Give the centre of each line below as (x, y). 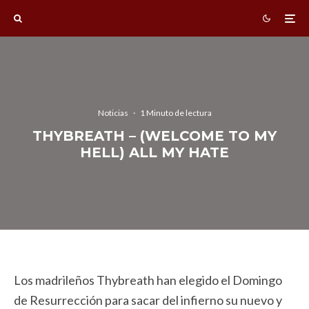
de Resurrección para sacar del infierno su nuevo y (148, 300)
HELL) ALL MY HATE (154, 152)
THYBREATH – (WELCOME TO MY (154, 136)
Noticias (113, 112)
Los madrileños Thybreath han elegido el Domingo (148, 280)
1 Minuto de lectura (176, 112)
